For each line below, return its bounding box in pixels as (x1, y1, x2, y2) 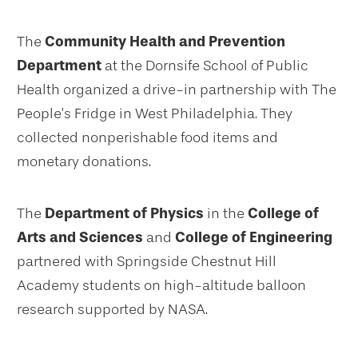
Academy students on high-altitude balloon (17, 276, 306, 295)
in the (204, 205, 248, 223)
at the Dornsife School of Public (101, 57, 308, 75)
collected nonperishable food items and (17, 129, 278, 147)
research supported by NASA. (17, 300, 208, 319)
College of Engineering (175, 229, 332, 247)
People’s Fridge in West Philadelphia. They (17, 105, 292, 123)
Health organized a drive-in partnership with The (17, 81, 336, 99)
